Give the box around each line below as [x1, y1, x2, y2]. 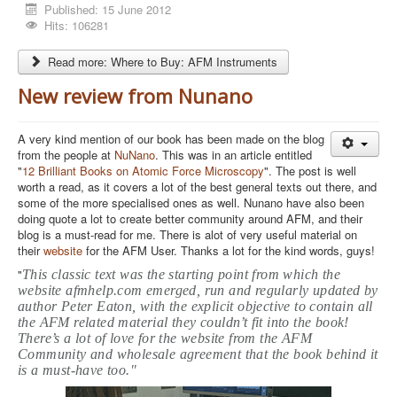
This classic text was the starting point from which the [22, 267, 340, 282]
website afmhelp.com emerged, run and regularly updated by [18, 283, 378, 298]
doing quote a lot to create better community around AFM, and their [18, 210, 362, 227]
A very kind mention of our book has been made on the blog [18, 130, 324, 147]
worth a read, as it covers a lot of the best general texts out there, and [18, 178, 377, 195]
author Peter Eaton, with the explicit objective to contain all [18, 299, 373, 314]
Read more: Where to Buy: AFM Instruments [44, 53, 278, 70]
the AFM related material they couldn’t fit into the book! [18, 315, 349, 330]
